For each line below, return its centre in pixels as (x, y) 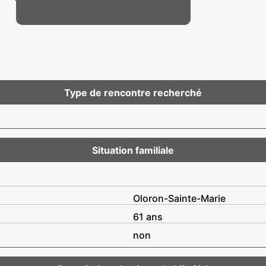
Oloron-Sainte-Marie (179, 198)
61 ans (148, 216)
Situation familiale (133, 150)
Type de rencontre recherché (133, 92)
